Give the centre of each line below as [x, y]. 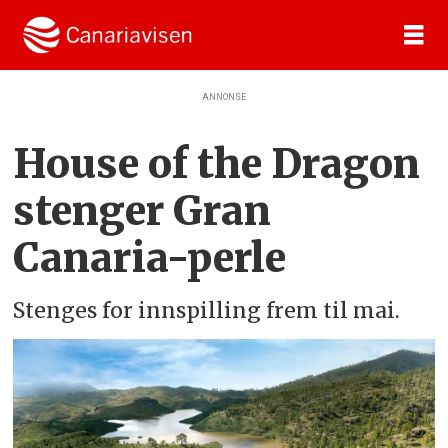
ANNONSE [224, 97]
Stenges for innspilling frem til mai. [207, 311]
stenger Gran [142, 210]
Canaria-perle [150, 257]
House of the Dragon [217, 163]
